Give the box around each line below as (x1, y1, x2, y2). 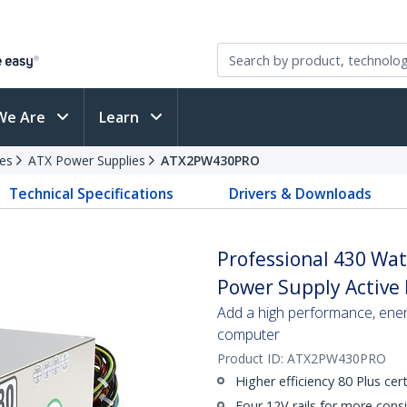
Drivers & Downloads (228, 184, 372, 203)
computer (217, 324, 280, 344)
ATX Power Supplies (28, 152, 145, 169)
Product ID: (217, 350, 287, 367)
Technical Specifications (9, 184, 174, 203)
